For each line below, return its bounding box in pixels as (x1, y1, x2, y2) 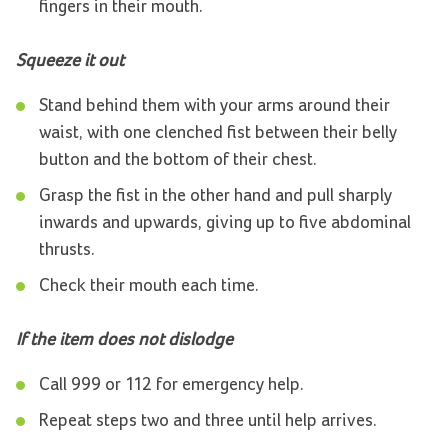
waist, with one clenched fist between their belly (38, 124, 397, 143)
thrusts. (38, 241, 95, 260)
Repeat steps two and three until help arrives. (38, 412, 377, 431)
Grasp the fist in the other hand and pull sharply (38, 187, 392, 206)
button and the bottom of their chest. (38, 151, 317, 170)
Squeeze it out (16, 52, 126, 71)
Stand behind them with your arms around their (38, 97, 390, 116)
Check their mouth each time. (38, 277, 259, 296)
